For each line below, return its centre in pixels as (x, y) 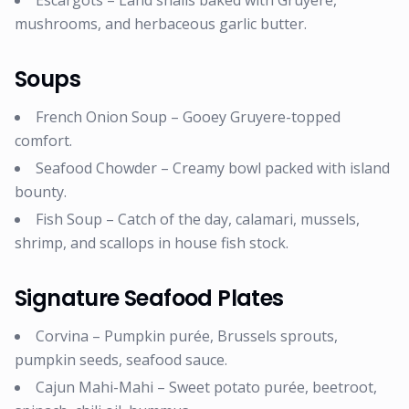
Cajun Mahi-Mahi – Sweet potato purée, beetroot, (206, 387)
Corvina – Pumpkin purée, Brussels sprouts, (187, 336)
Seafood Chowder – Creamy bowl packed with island (213, 168)
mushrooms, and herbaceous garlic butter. (161, 24)
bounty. (41, 192)
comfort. (43, 141)
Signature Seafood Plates (149, 298)
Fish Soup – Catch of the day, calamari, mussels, (198, 219)
